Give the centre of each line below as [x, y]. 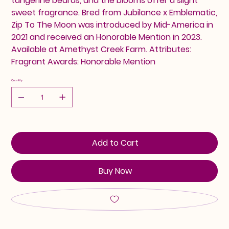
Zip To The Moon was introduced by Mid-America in [112, 25]
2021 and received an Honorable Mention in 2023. [107, 37]
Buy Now [115, 171]
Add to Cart [115, 143]
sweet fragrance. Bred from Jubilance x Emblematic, [114, 13]
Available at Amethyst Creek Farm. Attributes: [101, 50]
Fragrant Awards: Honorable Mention [84, 62]
